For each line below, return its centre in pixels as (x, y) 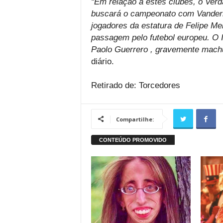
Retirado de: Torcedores (135, 86)
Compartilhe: (135, 119)
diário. (102, 62)
